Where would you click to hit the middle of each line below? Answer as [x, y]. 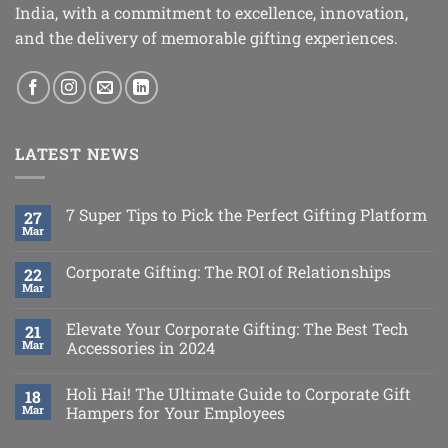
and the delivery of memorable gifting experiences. [206, 37]
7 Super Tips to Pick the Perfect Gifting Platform [246, 215]
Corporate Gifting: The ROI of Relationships [228, 272]
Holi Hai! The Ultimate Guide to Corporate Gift [238, 394]
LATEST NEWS [77, 153]
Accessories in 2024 [140, 348]
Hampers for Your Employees [175, 413]
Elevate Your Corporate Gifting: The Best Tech [237, 329]
